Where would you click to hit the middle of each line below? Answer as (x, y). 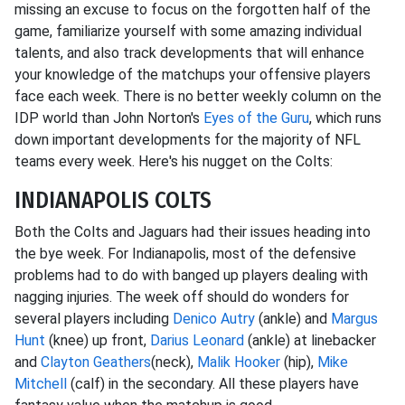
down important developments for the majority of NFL (188, 140)
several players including (94, 319)
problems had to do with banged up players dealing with (191, 275)
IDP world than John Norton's (109, 118)
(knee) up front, (98, 340)
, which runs (345, 118)
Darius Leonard (197, 340)
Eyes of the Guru (256, 118)
